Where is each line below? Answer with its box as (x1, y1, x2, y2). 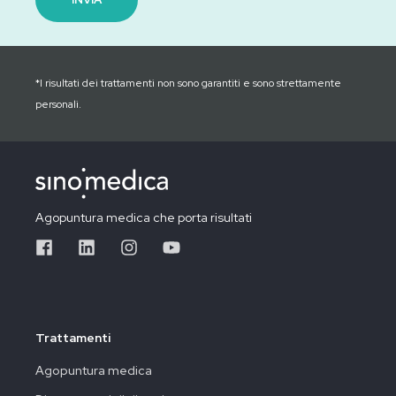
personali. (35, 97, 81, 111)
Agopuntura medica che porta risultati (35, 209, 252, 225)
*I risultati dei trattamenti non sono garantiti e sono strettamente (35, 76, 341, 90)
